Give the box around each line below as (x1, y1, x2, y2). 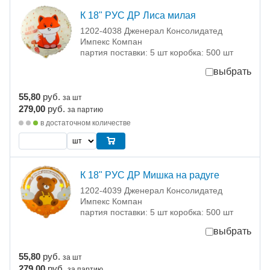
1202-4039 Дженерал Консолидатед (80, 186, 222, 196)
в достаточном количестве (40, 119, 131, 128)
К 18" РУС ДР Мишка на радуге (80, 170, 219, 181)
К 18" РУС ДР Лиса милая (80, 10, 196, 21)
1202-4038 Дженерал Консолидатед (80, 26, 222, 36)
